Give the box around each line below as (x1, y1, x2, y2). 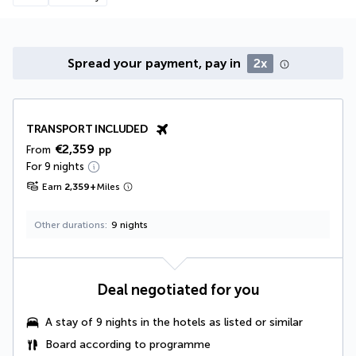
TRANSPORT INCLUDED (26, 122, 148, 137)
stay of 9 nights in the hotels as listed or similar (56, 315, 303, 330)
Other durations (34, 219, 105, 231)
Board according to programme (45, 338, 211, 352)
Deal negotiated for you (96, 281, 260, 300)
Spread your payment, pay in (67, 56, 244, 72)
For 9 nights (26, 161, 84, 173)
